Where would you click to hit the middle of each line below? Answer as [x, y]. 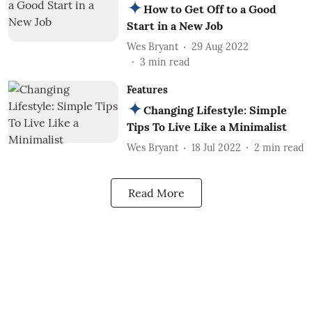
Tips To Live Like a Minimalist [206, 127]
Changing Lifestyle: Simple [215, 110]
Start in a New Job [174, 26]
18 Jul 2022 [216, 147]
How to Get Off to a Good [210, 9]
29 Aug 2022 [220, 46]
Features [147, 90]
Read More [156, 193]
